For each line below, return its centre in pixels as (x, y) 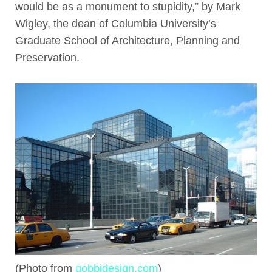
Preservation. (47, 57)
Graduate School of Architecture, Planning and (127, 40)
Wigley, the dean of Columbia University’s (116, 23)
